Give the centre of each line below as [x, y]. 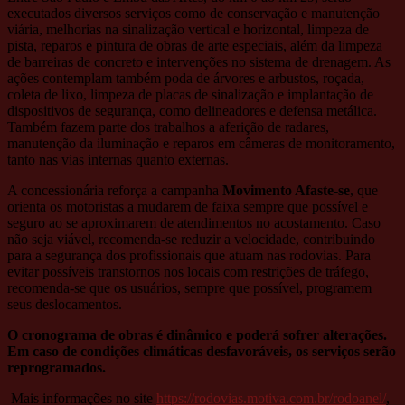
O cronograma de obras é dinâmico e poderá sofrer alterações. [197, 334]
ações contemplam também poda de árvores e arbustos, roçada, [186, 78]
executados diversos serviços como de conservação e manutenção [193, 13]
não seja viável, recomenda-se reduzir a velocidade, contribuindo [191, 239]
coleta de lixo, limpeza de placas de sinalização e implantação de [190, 94]
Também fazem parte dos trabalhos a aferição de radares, [168, 127]
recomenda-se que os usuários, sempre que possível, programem [189, 287]
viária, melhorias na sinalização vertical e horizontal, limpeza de [188, 29]
